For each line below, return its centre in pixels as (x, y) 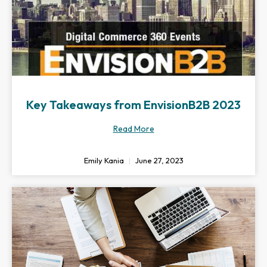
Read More (133, 129)
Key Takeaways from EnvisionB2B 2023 (133, 105)
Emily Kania (105, 160)
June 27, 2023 (158, 160)
